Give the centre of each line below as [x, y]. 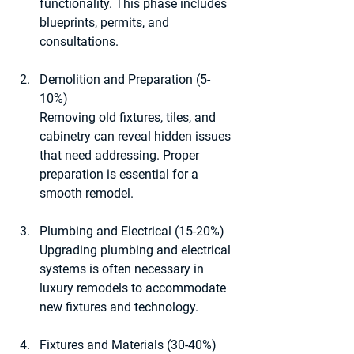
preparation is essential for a [121, 174]
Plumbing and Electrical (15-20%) [132, 231]
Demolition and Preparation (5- [125, 79]
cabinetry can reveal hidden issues [137, 136]
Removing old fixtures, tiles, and [129, 117]
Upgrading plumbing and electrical [137, 250]
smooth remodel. [87, 193]
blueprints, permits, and [106, 22]
